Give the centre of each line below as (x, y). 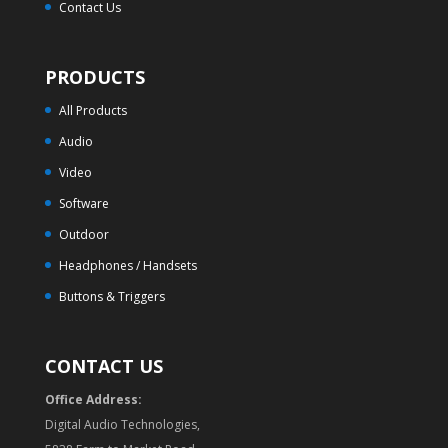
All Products (92, 110)
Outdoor (83, 234)
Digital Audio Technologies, (122, 425)
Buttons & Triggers (111, 296)
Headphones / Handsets (127, 265)
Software (83, 203)
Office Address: (93, 400)
